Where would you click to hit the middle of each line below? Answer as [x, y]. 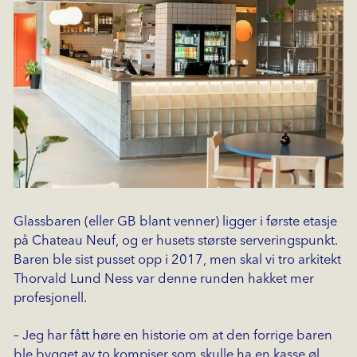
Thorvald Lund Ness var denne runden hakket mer [163, 280]
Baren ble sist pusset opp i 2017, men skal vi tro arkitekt [177, 261]
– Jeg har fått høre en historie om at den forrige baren [173, 336]
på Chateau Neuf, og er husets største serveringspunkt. [175, 241]
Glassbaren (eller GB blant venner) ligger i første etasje [175, 222]
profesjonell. [50, 299]
